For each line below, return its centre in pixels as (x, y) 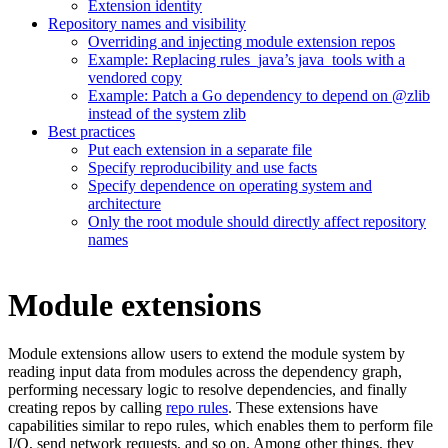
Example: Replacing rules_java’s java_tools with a (246, 60)
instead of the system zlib (167, 114)
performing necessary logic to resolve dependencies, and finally (207, 390)
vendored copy (135, 78)
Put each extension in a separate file (200, 150)
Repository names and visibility (147, 24)
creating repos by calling (87, 408)
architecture (124, 204)
